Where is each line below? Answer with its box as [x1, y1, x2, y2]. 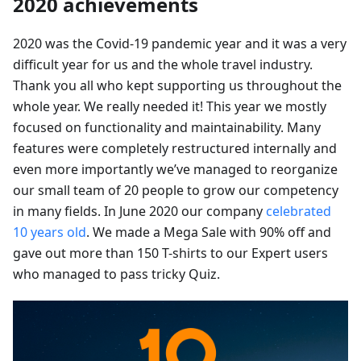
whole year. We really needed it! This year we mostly [13, 97, 326, 115]
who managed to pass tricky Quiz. [13, 264, 220, 283]
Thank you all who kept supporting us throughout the [13, 76, 342, 94]
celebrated [266, 201, 331, 220]
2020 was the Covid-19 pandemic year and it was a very [13, 34, 346, 52]
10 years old [13, 222, 86, 241]
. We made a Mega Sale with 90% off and [86, 222, 331, 241]
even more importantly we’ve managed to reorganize [13, 160, 338, 178]
